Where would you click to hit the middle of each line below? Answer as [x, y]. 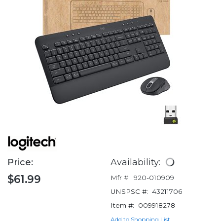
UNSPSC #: [129, 192]
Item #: [122, 205]
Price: [21, 163]
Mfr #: [120, 178]
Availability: [137, 162]
